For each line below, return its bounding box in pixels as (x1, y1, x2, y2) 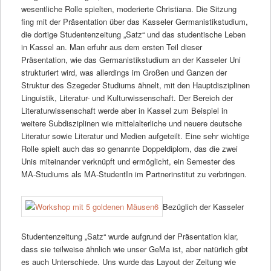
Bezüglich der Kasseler (162, 201, 244, 212)
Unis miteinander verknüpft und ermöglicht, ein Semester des (21, 155, 235, 167)
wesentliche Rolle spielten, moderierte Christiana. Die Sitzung (21, 2, 237, 15)
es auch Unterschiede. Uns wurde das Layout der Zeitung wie (21, 256, 236, 268)
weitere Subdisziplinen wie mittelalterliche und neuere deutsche (21, 117, 242, 129)
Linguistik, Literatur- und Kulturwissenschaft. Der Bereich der (21, 91, 233, 103)
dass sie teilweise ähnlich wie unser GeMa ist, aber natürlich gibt (21, 243, 248, 255)
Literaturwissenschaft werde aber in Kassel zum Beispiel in (21, 104, 227, 116)
